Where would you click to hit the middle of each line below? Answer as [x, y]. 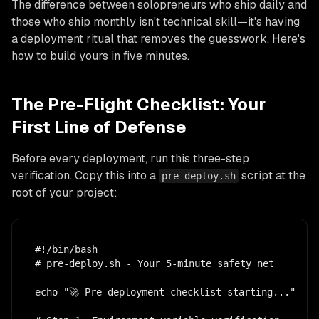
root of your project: [64, 192]
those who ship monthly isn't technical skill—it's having [156, 21]
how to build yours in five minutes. [100, 56]
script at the [272, 175]
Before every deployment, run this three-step [130, 158]
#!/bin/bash [66, 249]
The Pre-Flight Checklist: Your [138, 104]
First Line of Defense [99, 127]
